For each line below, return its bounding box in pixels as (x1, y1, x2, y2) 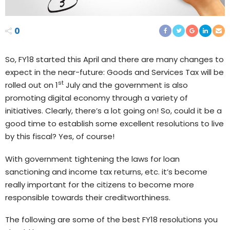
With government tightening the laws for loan (5, 153, 180, 164)
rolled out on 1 (5, 79, 58, 90)
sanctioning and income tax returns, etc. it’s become (5, 166, 207, 177)
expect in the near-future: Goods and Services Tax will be (5, 66, 224, 78)
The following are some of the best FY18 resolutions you (5, 214, 218, 225)
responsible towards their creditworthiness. (5, 191, 170, 203)
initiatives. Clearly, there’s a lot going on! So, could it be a (5, 105, 222, 116)
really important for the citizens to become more (5, 179, 194, 190)
